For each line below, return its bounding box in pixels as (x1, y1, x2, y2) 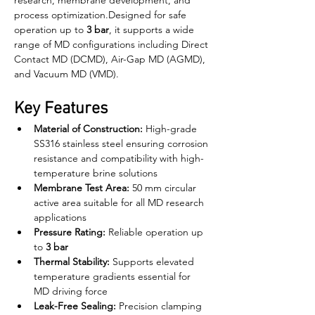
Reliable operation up (105, 226, 206, 238)
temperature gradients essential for (34, 270, 193, 283)
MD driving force (34, 285, 108, 297)
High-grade (143, 122, 200, 135)
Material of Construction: (34, 122, 143, 135)
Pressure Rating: (34, 226, 105, 238)
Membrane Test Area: (34, 181, 129, 194)
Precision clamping (116, 300, 205, 312)
